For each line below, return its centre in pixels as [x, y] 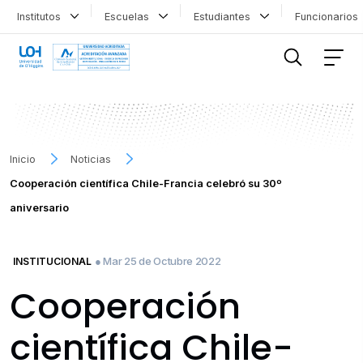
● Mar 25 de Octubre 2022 [158, 261]
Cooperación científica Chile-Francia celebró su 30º [146, 183]
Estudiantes [225, 16]
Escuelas [130, 16]
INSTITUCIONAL [52, 261]
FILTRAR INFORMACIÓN [77, 26]
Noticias [91, 159]
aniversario [39, 207]
